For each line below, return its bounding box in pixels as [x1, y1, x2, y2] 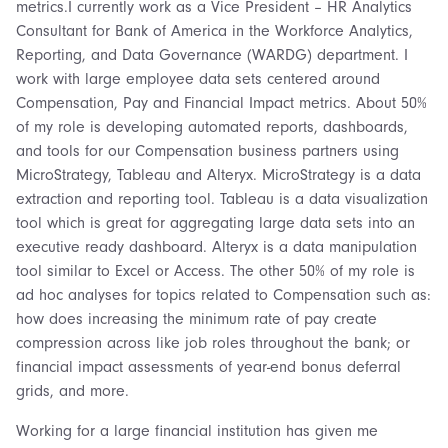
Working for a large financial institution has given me [16, 422, 378, 440]
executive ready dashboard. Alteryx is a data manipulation [16, 238, 417, 256]
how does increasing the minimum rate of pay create [16, 310, 377, 328]
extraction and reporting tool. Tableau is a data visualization [16, 190, 428, 208]
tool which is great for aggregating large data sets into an [16, 214, 415, 232]
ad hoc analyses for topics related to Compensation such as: [16, 286, 431, 304]
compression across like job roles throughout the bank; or [16, 334, 410, 352]
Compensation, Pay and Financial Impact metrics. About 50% [16, 94, 427, 112]
